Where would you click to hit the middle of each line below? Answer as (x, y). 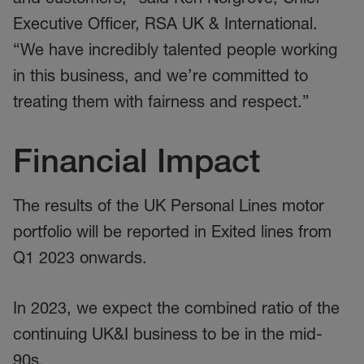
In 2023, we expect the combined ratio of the (176, 308)
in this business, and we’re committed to (160, 76)
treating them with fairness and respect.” (161, 102)
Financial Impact (136, 160)
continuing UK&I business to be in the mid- (168, 334)
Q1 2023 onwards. (80, 258)
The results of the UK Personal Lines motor (169, 206)
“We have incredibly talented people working (175, 50)
